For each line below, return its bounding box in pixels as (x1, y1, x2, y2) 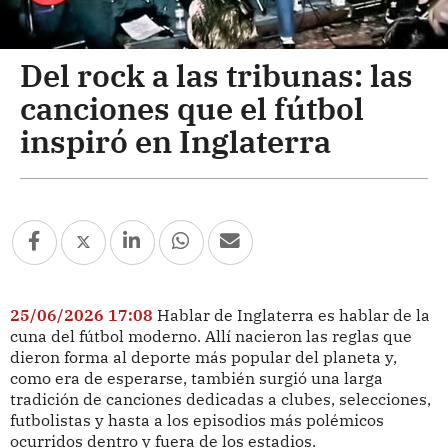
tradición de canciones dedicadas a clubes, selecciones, (9, 388, 431, 409)
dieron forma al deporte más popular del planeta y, (9, 346, 397, 367)
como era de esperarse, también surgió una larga (9, 367, 383, 388)
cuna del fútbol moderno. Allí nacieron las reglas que (9, 325, 412, 346)
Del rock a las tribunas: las (20, 54, 413, 95)
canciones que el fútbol (20, 87, 364, 128)
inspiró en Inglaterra (20, 120, 331, 161)
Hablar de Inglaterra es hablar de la (156, 304, 430, 325)
